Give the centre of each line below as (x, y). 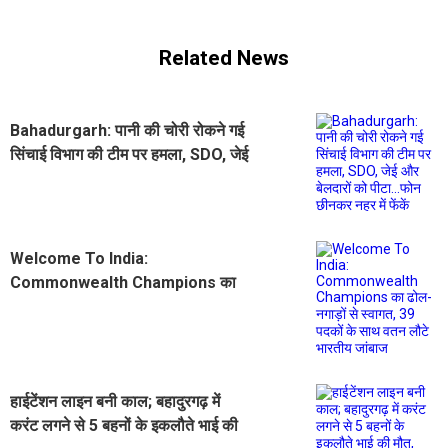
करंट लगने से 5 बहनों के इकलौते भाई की (124, 425)
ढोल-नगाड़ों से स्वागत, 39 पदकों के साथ (124, 306)
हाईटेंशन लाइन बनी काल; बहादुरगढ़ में (115, 401)
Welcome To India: (79, 258)
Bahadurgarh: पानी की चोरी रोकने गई (127, 130)
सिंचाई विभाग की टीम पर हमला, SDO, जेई (129, 154)
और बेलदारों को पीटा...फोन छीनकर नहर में (129, 178)
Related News (224, 58)
